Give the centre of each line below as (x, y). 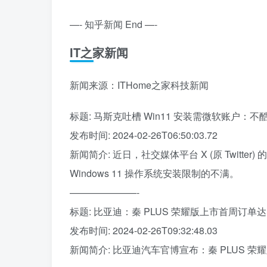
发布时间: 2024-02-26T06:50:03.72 (144, 135)
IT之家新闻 (99, 52)
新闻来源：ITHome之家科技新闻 (139, 85)
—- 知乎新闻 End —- (114, 24)
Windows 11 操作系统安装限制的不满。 (154, 173)
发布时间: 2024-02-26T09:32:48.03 (144, 231)
